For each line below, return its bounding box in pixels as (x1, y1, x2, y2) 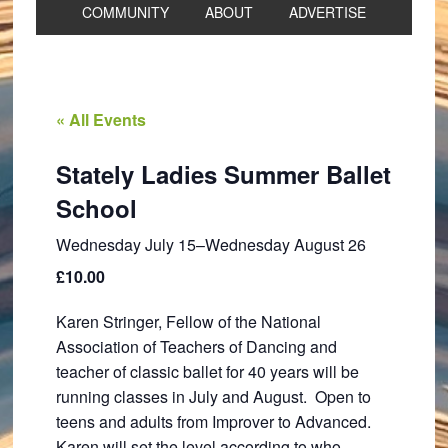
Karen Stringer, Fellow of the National (55, 310, 321, 333)
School (55, 191, 137, 225)
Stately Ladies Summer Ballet (55, 157, 391, 191)
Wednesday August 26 (204, 233, 366, 256)
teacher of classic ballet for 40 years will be (55, 360, 359, 383)
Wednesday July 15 (55, 233, 196, 256)
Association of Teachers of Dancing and (55, 335, 337, 358)
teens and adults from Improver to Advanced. (55, 410, 375, 433)
